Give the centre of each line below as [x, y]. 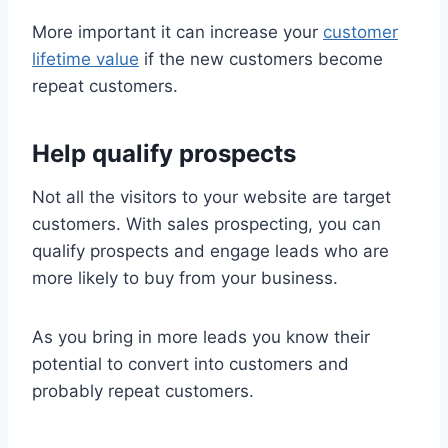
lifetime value [85, 58]
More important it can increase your [177, 31]
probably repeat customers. [143, 390]
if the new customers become [261, 58]
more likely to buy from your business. [185, 277]
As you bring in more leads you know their [201, 336]
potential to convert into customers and [190, 363]
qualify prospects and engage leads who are [210, 250]
